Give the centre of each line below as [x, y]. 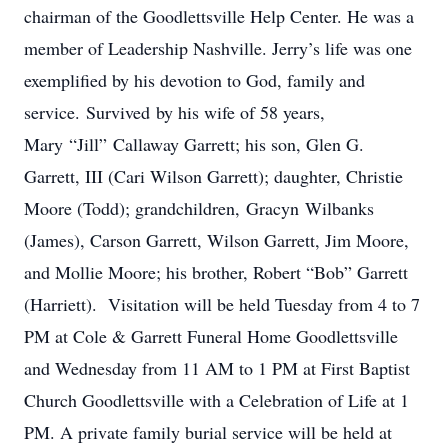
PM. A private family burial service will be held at [208, 432]
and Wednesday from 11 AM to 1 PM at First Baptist [217, 368]
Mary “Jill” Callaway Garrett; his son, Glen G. [194, 144]
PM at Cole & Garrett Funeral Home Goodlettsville [211, 336]
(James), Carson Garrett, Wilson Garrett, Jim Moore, [216, 240]
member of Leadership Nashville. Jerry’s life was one [218, 48]
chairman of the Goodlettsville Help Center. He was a [222, 16]
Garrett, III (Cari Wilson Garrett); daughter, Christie [213, 176]
